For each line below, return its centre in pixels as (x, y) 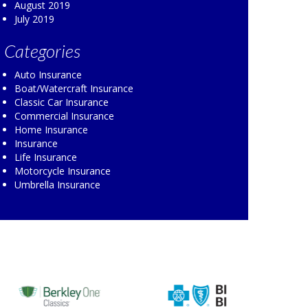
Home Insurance (51, 129)
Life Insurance (46, 157)
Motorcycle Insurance (63, 170)
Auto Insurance (48, 74)
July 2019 (34, 19)
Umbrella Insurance (57, 184)
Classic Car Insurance (62, 102)
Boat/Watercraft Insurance (74, 88)
